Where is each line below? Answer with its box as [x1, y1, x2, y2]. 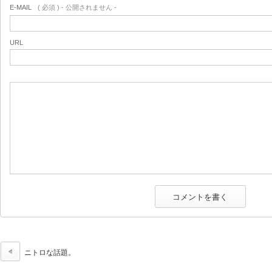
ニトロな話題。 [24, 248, 75, 257]
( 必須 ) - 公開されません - [38, 4, 117, 11]
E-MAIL [10, 4, 32, 11]
